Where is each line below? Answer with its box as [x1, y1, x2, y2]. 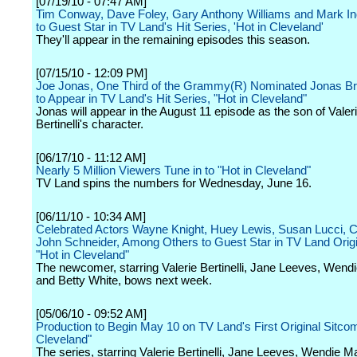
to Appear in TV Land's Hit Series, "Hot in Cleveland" [36, 92, 307, 105]
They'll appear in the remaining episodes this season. [36, 33, 310, 46]
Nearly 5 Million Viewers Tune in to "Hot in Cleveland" [36, 164, 311, 177]
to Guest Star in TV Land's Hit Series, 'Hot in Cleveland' [36, 21, 324, 33]
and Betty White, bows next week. [36, 274, 212, 287]
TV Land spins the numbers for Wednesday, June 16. [36, 177, 312, 190]
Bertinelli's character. [36, 118, 143, 131]
